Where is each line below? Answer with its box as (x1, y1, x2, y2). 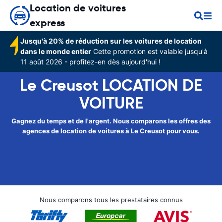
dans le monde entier (20, 47, 92, 55)
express (30, 16, 65, 29)
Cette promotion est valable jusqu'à (91, 47, 208, 55)
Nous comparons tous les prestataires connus (39, 196, 183, 204)
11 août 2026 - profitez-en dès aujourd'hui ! (20, 57, 161, 66)
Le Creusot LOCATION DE (20, 75, 202, 95)
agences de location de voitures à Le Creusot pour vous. (22, 127, 200, 135)
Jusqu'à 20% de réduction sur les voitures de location (20, 37, 202, 45)
